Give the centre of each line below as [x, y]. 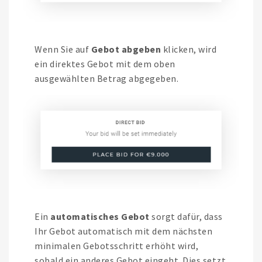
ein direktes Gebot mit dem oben [105, 64]
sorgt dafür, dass [186, 217]
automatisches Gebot [100, 217]
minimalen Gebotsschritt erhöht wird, [116, 246]
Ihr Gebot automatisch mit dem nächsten [123, 231]
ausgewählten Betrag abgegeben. [106, 79]
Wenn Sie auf [63, 49]
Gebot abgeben [126, 49]
